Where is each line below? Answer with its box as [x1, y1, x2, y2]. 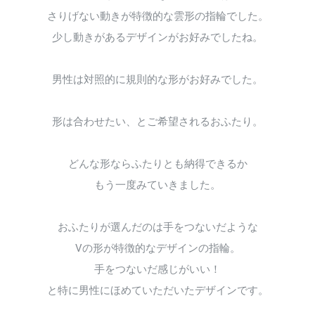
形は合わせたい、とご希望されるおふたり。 [52, 115, 263, 128]
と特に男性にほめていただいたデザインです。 [46, 284, 269, 297]
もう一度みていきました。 [94, 179, 221, 191]
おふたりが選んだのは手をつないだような [57, 221, 258, 233]
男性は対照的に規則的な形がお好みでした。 [52, 73, 263, 86]
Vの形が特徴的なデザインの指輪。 [75, 242, 240, 255]
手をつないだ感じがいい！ [94, 263, 221, 276]
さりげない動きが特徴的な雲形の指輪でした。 [46, 10, 269, 22]
